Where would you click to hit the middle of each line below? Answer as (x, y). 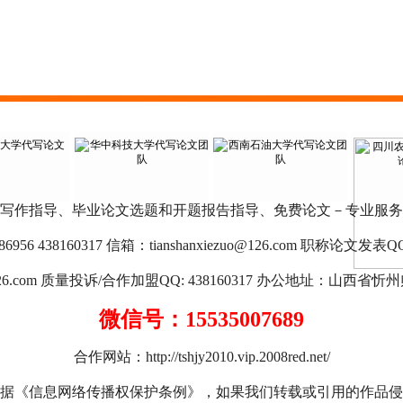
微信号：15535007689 (201, 319)
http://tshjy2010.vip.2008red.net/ (237, 357)
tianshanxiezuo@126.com (223, 245)
